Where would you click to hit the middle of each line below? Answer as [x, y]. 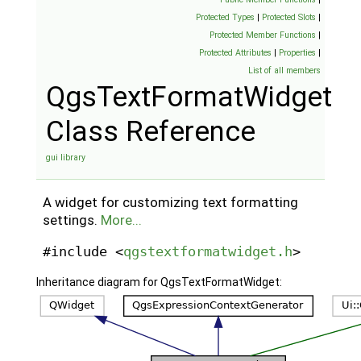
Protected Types [226, 17]
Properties [298, 53]
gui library [65, 158]
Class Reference [150, 132]
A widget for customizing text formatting [171, 202]
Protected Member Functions [263, 35]
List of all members [285, 71]
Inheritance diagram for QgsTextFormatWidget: [159, 282]
